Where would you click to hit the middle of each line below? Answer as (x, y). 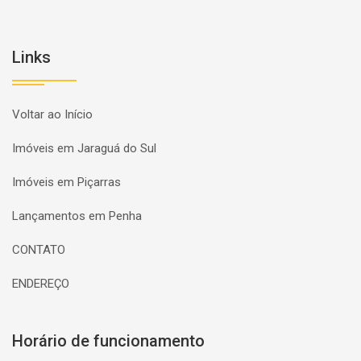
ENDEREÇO (41, 284)
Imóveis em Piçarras (66, 182)
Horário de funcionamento (108, 341)
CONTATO (39, 250)
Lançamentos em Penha (77, 216)
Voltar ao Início (52, 114)
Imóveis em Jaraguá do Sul (84, 148)
